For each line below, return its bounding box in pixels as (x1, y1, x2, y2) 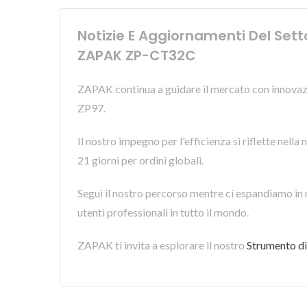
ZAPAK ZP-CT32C (77, 46, 196, 65)
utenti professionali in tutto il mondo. (77, 206, 249, 219)
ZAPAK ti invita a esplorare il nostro (77, 238, 247, 251)
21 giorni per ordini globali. (77, 153, 204, 167)
